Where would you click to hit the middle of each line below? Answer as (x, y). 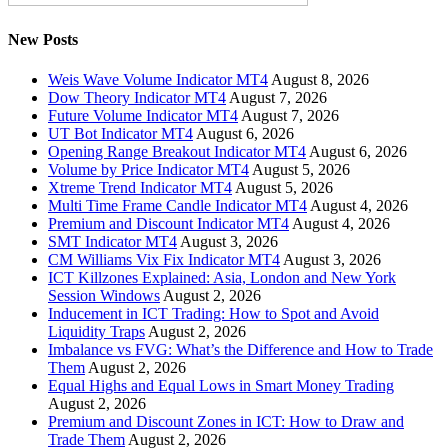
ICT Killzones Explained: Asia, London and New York (222, 277)
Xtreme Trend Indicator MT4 (140, 187)
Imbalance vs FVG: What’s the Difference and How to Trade (240, 349)
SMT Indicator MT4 (112, 241)
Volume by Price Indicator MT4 (148, 169)
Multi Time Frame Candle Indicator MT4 (177, 205)
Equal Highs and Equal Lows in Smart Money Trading (221, 385)
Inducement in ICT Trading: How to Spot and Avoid (213, 313)
